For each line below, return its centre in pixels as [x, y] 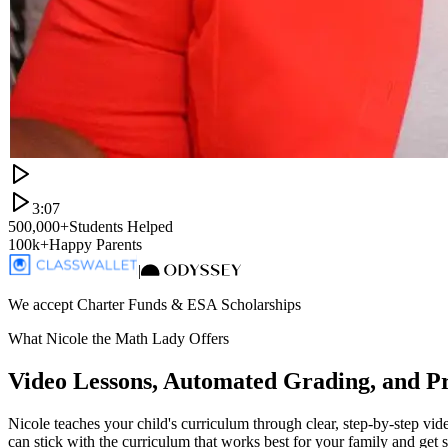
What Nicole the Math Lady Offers [118, 338]
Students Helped [121, 226]
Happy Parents [95, 244]
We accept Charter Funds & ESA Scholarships [154, 304]
